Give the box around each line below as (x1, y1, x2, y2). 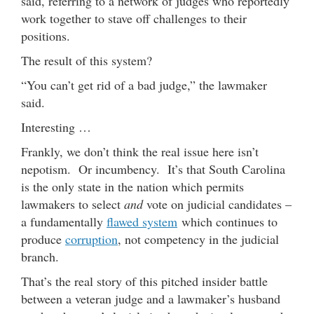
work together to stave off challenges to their (21, 9, 247, 27)
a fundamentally (21, 212, 107, 230)
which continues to (177, 212, 278, 230)
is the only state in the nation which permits (21, 177, 244, 195)
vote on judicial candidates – (143, 195, 292, 212)
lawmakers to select (21, 195, 124, 212)
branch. (21, 247, 59, 265)
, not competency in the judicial (118, 230, 279, 247)
